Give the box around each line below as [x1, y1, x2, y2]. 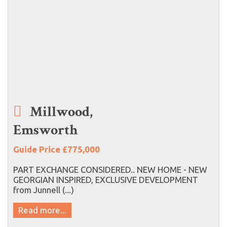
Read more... [18, 205, 66, 215]
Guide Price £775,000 [13, 144, 100, 154]
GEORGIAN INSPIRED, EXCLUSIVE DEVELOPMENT [13, 174, 198, 184]
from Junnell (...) [13, 184, 74, 195]
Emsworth [13, 120, 78, 139]
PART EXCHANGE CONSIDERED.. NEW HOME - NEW [13, 164, 207, 174]
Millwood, [27, 102, 93, 121]
